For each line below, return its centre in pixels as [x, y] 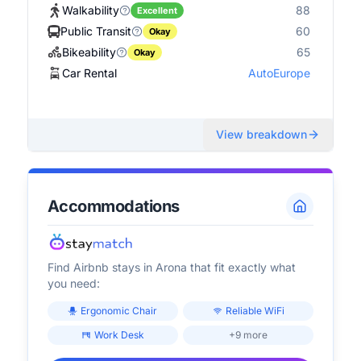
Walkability [90, 10]
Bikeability [89, 52]
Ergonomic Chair [119, 311]
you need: [73, 283]
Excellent [157, 10]
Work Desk [119, 335]
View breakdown [262, 134]
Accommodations [113, 206]
